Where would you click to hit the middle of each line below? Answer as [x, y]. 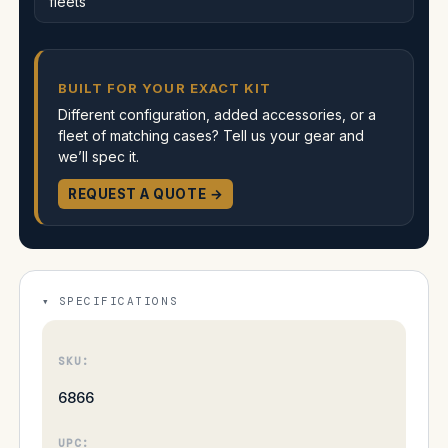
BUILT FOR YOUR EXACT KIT [164, 87]
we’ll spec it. [98, 156]
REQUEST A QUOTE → [146, 193]
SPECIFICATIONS [118, 300]
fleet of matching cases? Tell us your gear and [211, 135]
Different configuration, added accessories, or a [217, 114]
